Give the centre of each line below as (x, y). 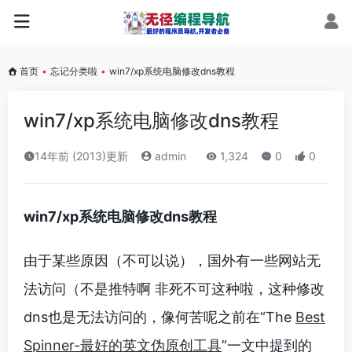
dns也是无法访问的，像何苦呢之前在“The (159, 317)
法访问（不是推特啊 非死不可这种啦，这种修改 (174, 289)
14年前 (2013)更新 (81, 156)
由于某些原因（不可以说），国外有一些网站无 (172, 260)
